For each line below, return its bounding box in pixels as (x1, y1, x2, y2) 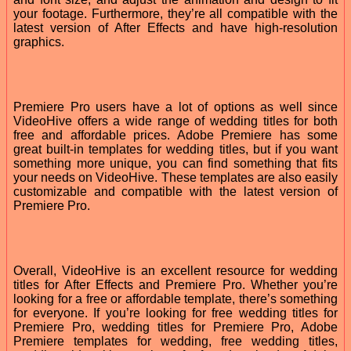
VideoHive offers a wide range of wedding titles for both (13, 114, 338, 128)
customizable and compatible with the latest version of (13, 184, 338, 198)
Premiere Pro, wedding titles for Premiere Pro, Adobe (13, 320, 338, 334)
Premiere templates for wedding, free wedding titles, (13, 334, 338, 348)
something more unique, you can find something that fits (13, 156, 338, 170)
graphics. (13, 34, 64, 49)
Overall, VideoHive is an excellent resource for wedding (13, 263, 338, 277)
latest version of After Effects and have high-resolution (13, 20, 338, 34)
